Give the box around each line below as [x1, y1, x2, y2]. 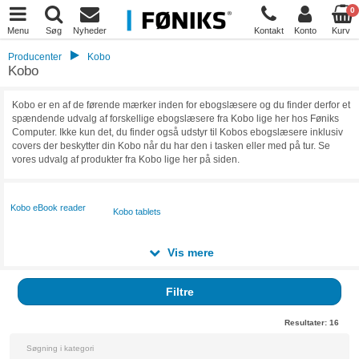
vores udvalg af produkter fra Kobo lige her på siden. [12, 154, 240, 165]
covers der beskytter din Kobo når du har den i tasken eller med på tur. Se [12, 140, 330, 151]
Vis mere [164, 246, 214, 259]
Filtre [165, 285, 194, 298]
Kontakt [254, 25, 284, 35]
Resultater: [284, 318, 329, 327]
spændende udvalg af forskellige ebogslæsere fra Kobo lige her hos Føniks [12, 113, 339, 124]
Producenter [8, 51, 62, 63]
